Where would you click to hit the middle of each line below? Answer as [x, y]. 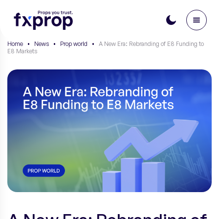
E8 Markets [22, 51]
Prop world [74, 44]
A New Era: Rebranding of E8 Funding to [151, 44]
